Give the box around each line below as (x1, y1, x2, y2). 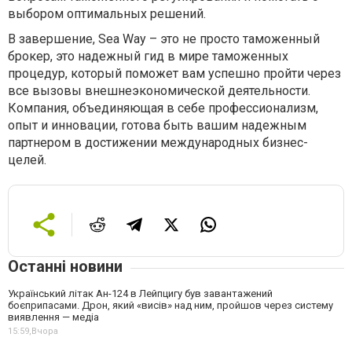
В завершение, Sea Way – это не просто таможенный (8, 31, 320, 47)
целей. (8, 152, 46, 168)
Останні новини (8, 257, 123, 277)
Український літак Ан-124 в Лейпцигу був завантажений (8, 288, 273, 300)
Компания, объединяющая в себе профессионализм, (8, 101, 318, 116)
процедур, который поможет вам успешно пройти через (8, 66, 341, 82)
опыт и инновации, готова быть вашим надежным (8, 118, 306, 134)
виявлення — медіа (8, 311, 99, 324)
